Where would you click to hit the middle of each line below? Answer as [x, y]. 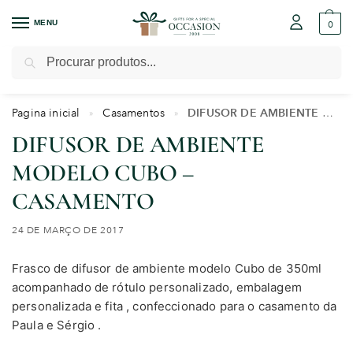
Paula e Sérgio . [58, 325]
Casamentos [134, 112]
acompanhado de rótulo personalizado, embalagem [157, 288]
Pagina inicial [46, 112]
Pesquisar [314, 53]
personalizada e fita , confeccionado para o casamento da [175, 307]
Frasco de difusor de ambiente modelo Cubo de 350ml [167, 269]
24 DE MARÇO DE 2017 [68, 230]
